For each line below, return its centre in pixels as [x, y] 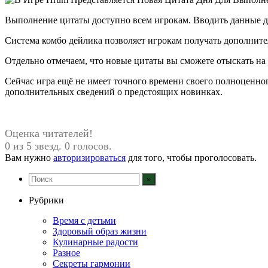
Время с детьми [84, 220]
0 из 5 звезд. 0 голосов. [58, 146]
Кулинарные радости [95, 242]
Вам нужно [29, 157]
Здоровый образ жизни [100, 231]
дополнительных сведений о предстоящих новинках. [114, 92]
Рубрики [46, 200]
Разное [66, 252]
